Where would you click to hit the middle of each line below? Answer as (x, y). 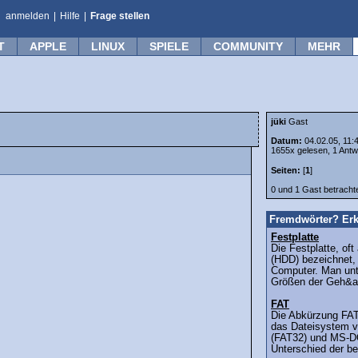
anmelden (28, 16)
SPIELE (169, 46)
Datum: (288, 141)
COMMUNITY (248, 46)
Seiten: (286, 171)
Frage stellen (120, 16)
